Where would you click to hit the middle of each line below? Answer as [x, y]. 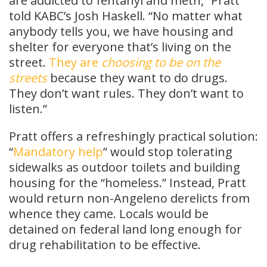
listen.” [28, 109]
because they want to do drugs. [137, 78]
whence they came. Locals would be [109, 214]
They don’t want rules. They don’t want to [126, 94]
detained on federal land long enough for [125, 229]
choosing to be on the [161, 63]
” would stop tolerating [168, 152]
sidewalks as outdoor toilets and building [125, 167]
